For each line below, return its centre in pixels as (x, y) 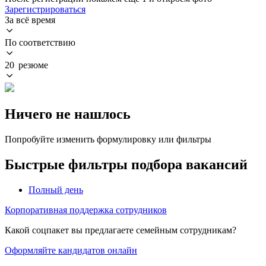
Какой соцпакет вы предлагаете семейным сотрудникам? (121, 230)
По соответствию (40, 42)
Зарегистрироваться (45, 9)
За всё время (30, 20)
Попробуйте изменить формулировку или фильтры (108, 139)
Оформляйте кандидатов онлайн (71, 250)
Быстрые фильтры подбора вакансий (126, 164)
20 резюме (26, 65)
